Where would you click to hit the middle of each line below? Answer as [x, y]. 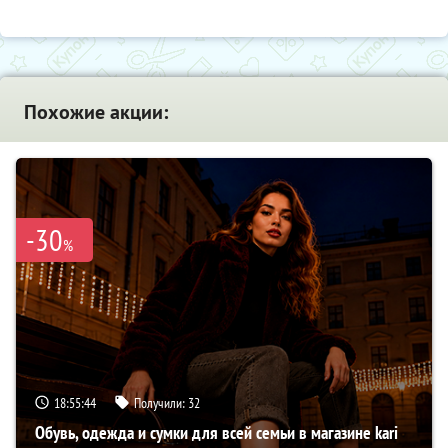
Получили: [161, 402]
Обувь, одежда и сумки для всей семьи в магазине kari [216, 432]
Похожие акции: [96, 111]
